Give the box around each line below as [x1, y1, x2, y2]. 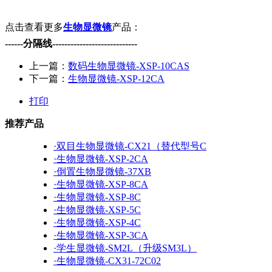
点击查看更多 [5, 21, 63, 32]
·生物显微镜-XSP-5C [53, 204, 141, 215]
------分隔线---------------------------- [5, 38, 137, 49]
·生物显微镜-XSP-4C [53, 217, 141, 228]
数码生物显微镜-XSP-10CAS [68, 60, 189, 71]
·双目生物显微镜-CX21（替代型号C [53, 140, 206, 151]
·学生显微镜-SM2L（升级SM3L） [53, 242, 197, 253]
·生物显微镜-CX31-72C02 [53, 255, 161, 266]
